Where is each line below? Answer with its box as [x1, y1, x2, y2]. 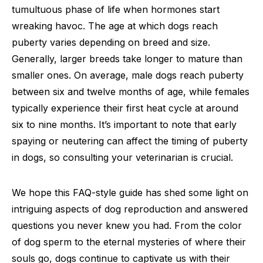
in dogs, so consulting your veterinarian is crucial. [12, 151, 233, 163]
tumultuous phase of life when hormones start [12, 4, 220, 15]
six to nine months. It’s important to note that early [12, 119, 237, 130]
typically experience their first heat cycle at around [12, 102, 238, 114]
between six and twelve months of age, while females [12, 86, 249, 97]
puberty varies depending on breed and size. [12, 36, 210, 48]
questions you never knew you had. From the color [12, 220, 242, 231]
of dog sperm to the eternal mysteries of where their [12, 236, 246, 248]
